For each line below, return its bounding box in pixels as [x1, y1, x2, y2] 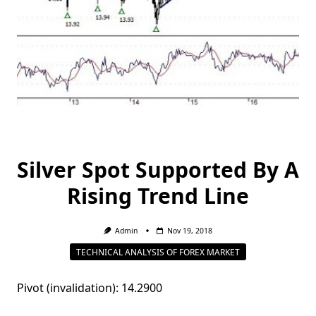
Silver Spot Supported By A [17, 155, 299, 184]
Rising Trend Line [67, 181, 249, 210]
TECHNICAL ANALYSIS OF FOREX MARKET [76, 245, 240, 258]
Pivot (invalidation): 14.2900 [17, 280, 162, 296]
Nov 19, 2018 [167, 226, 213, 236]
